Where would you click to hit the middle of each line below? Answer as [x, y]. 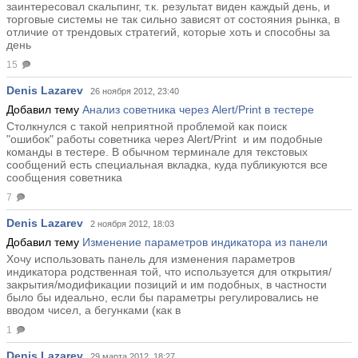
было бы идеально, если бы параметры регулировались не [163, 298]
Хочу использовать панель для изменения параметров [151, 259]
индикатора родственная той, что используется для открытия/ [169, 272]
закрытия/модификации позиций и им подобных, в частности [167, 285]
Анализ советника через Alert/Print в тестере [198, 110]
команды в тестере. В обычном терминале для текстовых [157, 152]
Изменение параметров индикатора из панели [205, 243]
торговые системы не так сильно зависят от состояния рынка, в [173, 20]
